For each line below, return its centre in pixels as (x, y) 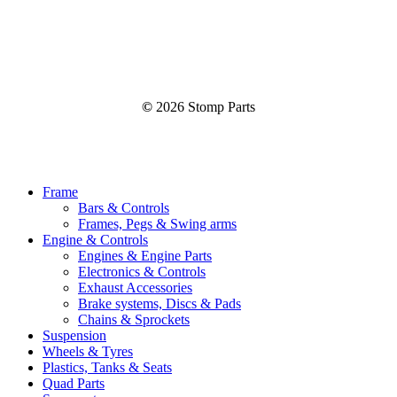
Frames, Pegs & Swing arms (157, 223)
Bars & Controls (124, 207)
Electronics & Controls (142, 271)
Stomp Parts (220, 106)
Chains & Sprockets (134, 319)
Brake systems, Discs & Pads (160, 303)
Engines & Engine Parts (145, 255)
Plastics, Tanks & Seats (107, 367)
